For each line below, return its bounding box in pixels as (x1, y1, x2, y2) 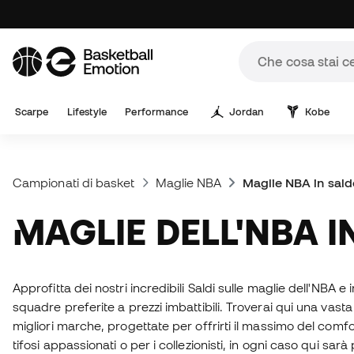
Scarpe (15, 106, 49, 118)
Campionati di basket (13, 175, 135, 190)
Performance (125, 106, 189, 118)
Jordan (228, 106, 265, 118)
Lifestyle (67, 106, 107, 118)
